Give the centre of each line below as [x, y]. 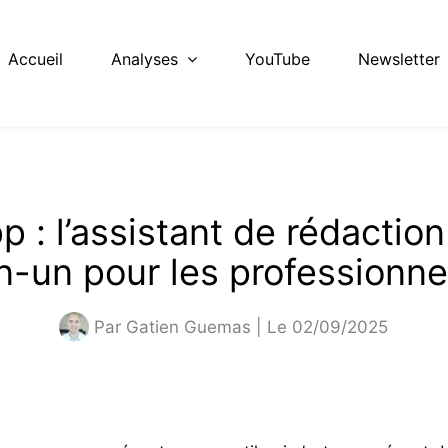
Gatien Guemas [189, 326]
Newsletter [399, 58]
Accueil [35, 58]
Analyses [144, 58]
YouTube [277, 58]
